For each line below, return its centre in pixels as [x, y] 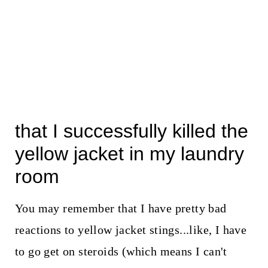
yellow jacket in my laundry [129, 153]
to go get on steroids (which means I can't [121, 251]
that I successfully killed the [131, 131]
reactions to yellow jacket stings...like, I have [131, 229]
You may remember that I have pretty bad [121, 208]
